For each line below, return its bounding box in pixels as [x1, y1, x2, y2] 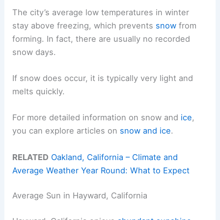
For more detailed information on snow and [12, 112, 181, 123]
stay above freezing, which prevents [12, 20, 156, 30]
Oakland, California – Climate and [51, 152, 178, 162]
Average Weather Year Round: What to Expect [12, 165, 190, 175]
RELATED [12, 152, 49, 162]
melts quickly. [12, 86, 65, 97]
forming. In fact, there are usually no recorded [12, 33, 191, 44]
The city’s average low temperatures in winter [12, 7, 190, 17]
